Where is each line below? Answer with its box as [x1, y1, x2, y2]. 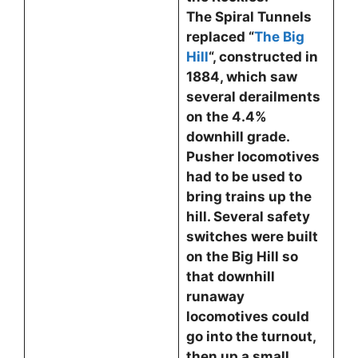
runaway [185, 288, 245, 304]
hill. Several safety [185, 209, 310, 225]
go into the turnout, [185, 328, 316, 344]
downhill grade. [185, 129, 289, 145]
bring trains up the [185, 189, 312, 205]
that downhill [185, 268, 275, 284]
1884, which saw [185, 69, 297, 85]
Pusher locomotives [185, 149, 320, 165]
